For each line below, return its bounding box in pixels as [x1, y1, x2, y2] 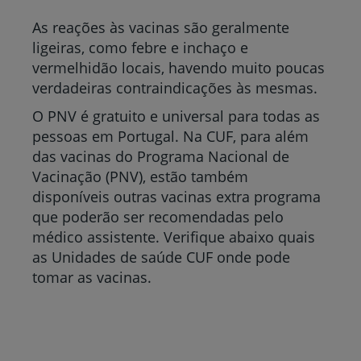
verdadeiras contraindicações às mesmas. [32, 78, 317, 98]
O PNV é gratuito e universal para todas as [32, 106, 320, 126]
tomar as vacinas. [32, 268, 151, 287]
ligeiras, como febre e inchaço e [32, 38, 248, 57]
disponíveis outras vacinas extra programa [32, 187, 321, 206]
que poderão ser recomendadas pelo [32, 207, 284, 226]
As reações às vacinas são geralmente [32, 18, 289, 37]
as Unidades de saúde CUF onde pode [32, 247, 290, 267]
